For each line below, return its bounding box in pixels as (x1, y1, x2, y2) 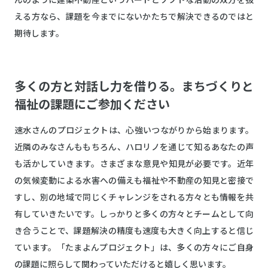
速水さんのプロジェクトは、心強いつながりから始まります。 (14, 126, 254, 136)
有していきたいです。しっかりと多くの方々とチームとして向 (14, 209, 254, 220)
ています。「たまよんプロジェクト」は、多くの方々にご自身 (14, 243, 254, 253)
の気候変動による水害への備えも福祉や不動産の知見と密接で (14, 176, 254, 186)
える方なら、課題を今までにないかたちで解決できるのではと (14, 12, 254, 22)
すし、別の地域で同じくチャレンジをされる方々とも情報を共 (14, 193, 254, 203)
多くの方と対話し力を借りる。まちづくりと (14, 80, 254, 95)
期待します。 (14, 29, 64, 39)
